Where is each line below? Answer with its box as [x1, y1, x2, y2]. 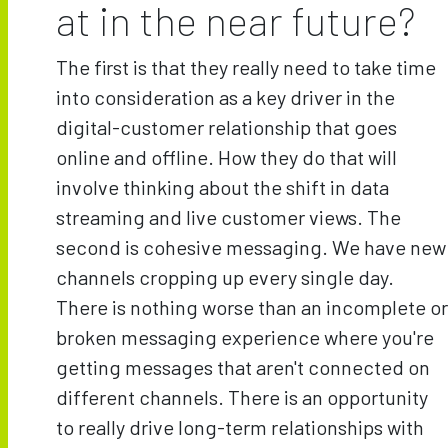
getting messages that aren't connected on [56, 354, 430, 379]
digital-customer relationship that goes [56, 114, 397, 139]
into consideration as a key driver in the [56, 84, 395, 109]
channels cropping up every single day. [56, 264, 394, 289]
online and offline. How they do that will [56, 144, 397, 169]
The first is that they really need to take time [56, 54, 436, 79]
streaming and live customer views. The [56, 204, 401, 229]
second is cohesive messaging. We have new [56, 234, 446, 259]
